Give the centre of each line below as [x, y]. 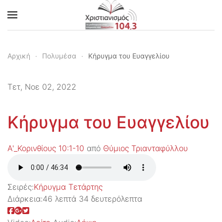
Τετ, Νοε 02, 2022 [42, 87]
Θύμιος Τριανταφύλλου [145, 148]
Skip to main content [61, 29]
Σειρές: [21, 187]
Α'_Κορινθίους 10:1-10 [46, 148]
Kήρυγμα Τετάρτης [68, 187]
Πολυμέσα [59, 56]
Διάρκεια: [25, 199]
